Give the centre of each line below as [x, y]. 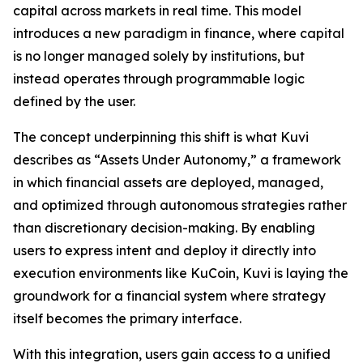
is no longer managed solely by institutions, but [159, 56]
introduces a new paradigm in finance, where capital [179, 33]
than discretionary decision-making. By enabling [164, 228]
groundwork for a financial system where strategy [169, 296]
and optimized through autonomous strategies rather [180, 205]
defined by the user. [74, 101]
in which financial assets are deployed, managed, [168, 182]
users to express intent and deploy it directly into [164, 250]
